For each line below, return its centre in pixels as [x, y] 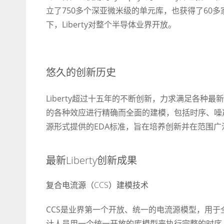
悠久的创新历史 [81, 72]
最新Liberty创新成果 [91, 160]
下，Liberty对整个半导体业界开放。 [111, 24]
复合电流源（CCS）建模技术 [97, 185]
